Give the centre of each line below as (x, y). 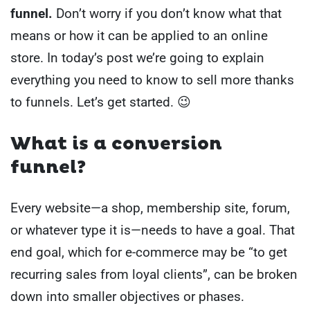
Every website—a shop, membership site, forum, (150, 208)
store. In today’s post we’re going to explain (137, 58)
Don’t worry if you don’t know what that (169, 13)
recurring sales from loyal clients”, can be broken (154, 274)
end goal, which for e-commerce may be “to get (149, 252)
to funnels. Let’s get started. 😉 (101, 102)
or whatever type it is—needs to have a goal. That (153, 230)
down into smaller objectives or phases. (127, 296)
